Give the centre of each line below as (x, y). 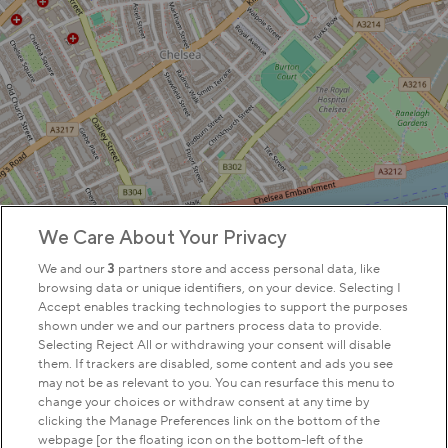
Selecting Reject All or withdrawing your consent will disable (215, 345)
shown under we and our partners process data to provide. (210, 326)
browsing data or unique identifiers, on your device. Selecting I (220, 288)
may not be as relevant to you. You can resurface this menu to (217, 383)
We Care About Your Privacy (163, 237)
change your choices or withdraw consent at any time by (204, 402)
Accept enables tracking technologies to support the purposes (223, 307)
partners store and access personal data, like (248, 269)
